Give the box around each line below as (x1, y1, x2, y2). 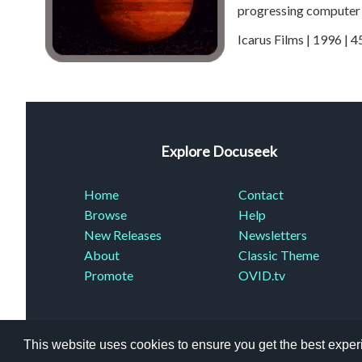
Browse (84, 207, 127, 223)
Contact (238, 187, 284, 203)
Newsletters (238, 227, 307, 243)
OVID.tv (238, 267, 285, 284)
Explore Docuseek (160, 143, 277, 160)
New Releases (84, 227, 162, 243)
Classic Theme (238, 247, 319, 263)
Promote (84, 267, 133, 284)
